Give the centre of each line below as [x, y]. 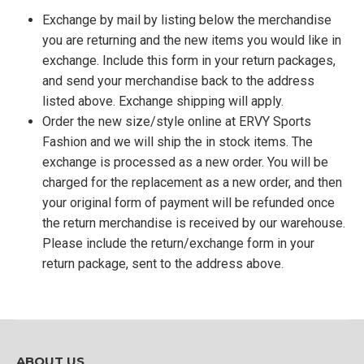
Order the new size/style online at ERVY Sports [177, 121]
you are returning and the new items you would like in [192, 40]
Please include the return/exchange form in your [178, 243]
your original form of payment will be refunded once [188, 203]
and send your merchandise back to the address [178, 81]
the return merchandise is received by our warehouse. [194, 223]
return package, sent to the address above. [165, 264]
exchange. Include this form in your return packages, [189, 61]
